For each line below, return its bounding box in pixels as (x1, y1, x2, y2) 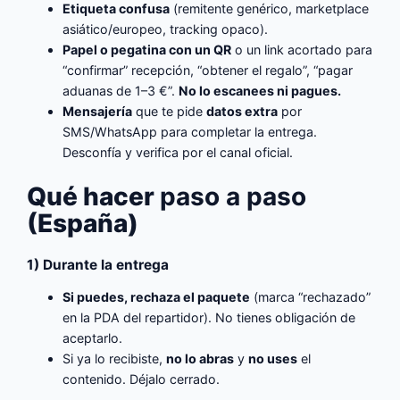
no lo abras (166, 350, 235, 366)
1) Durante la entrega (27, 256, 170, 274)
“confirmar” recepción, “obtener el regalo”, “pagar (62, 62, 354, 78)
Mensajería (62, 103, 133, 119)
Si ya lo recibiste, (62, 350, 167, 366)
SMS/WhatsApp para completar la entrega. (62, 123, 318, 139)
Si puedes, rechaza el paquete (62, 288, 251, 304)
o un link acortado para (231, 41, 373, 57)
